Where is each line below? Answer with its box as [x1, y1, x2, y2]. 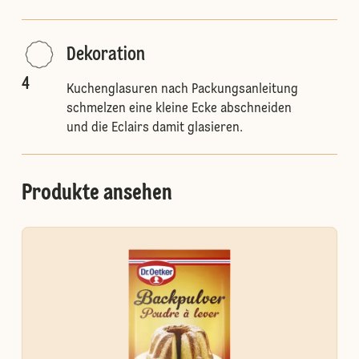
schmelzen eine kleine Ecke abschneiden [66, 103, 292, 115]
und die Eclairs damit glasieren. [66, 122, 243, 135]
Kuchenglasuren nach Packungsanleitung [66, 83, 298, 96]
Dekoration [66, 46, 145, 65]
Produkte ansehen [21, 183, 172, 205]
